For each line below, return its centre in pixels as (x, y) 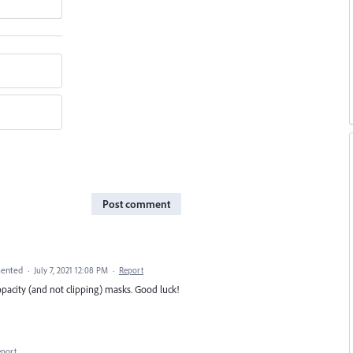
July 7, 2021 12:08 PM (71, 270)
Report (131, 270)
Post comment (136, 204)
